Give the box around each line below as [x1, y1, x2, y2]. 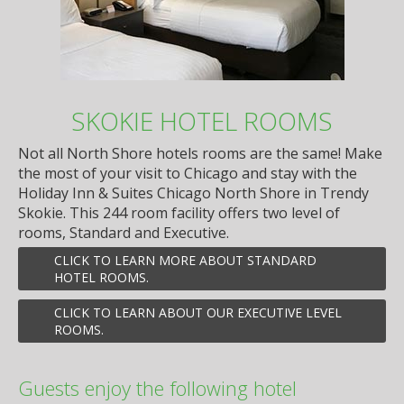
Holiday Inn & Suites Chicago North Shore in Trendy [18, 182, 369, 203]
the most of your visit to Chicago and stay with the [18, 162, 357, 183]
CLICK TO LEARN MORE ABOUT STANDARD [54, 251, 317, 269]
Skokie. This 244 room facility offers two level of [18, 202, 340, 223]
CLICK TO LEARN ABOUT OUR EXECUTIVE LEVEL [54, 303, 342, 321]
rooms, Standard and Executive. [18, 222, 229, 243]
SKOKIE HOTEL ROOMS [71, 104, 333, 138]
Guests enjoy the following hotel [18, 374, 297, 402]
